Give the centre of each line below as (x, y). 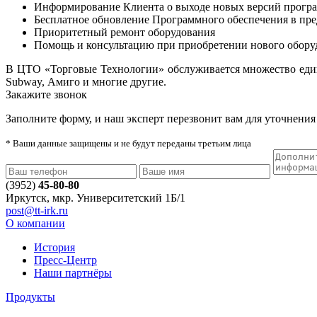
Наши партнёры (73, 272)
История (54, 247)
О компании (35, 223)
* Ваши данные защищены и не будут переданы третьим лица (128, 143)
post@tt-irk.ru (37, 210)
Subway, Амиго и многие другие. (86, 81)
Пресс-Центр (65, 260)
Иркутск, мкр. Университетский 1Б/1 (96, 197)
